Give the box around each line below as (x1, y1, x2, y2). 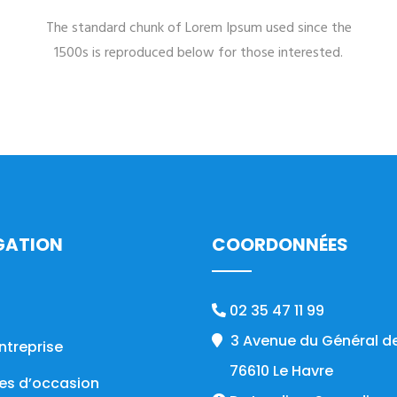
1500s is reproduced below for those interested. (54, 42, 343, 65)
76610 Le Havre (230, 361, 333, 381)
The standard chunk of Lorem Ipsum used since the (45, 17, 352, 40)
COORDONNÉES (212, 232, 348, 257)
